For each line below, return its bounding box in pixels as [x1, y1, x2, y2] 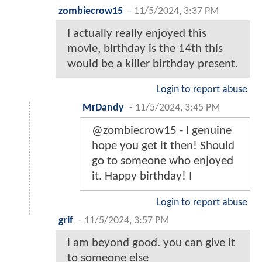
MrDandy [82, 103, 124, 113]
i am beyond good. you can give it [67, 237, 235, 249]
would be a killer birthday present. [67, 58, 238, 70]
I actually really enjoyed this [67, 27, 206, 40]
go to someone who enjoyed [92, 155, 233, 167]
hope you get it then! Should [92, 140, 235, 152]
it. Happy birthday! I [92, 170, 192, 182]
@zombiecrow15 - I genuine [92, 125, 232, 137]
